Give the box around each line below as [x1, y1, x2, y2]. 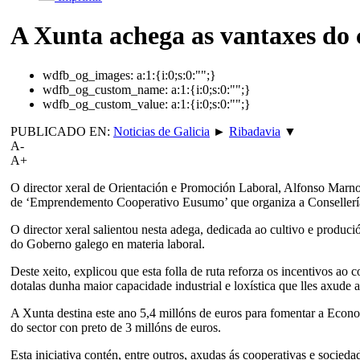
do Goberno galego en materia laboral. [10, 236, 205, 251]
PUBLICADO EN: [10, 124, 113, 138]
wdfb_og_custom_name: [43, 82, 168, 96]
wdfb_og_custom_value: [43, 96, 168, 111]
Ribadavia [229, 124, 280, 138]
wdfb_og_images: [43, 67, 133, 82]
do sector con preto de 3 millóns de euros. [10, 320, 221, 334]
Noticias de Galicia [113, 124, 210, 138]
